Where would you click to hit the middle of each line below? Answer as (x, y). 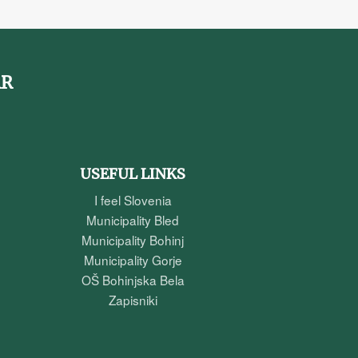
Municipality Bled (133, 219)
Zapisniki (133, 299)
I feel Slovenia (133, 199)
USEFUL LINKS (133, 173)
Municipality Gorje (133, 259)
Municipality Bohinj (133, 239)
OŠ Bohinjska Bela (133, 279)
